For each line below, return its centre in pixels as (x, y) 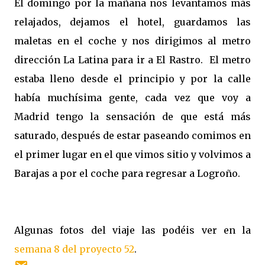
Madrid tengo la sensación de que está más (132, 117)
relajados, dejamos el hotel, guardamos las (132, 22)
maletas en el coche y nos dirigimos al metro (132, 41)
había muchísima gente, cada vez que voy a (132, 98)
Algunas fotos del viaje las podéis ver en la (132, 230)
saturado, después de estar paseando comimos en (132, 135)
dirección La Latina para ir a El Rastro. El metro (132, 60)
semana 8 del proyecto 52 (74, 249)
